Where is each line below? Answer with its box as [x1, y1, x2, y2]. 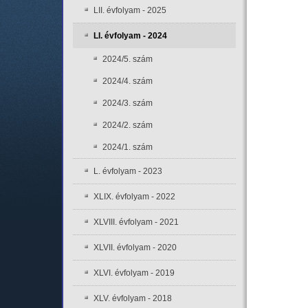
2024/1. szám [102, 142, 153, 152]
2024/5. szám [102, 54, 153, 64]
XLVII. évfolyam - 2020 [93, 243, 177, 252]
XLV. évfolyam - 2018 [93, 294, 172, 303]
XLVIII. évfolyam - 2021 [93, 217, 179, 227]
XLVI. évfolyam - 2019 [93, 268, 175, 278]
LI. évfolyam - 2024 [93, 31, 167, 41]
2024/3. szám [102, 98, 153, 108]
